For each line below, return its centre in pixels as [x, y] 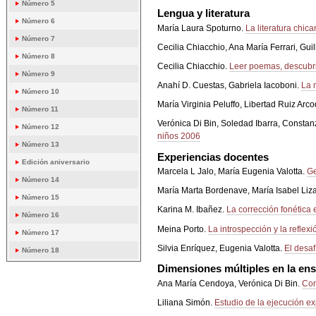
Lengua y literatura [204, 13]
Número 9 [38, 74]
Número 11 [40, 109]
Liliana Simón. [186, 302]
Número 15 [41, 197]
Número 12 [41, 127]
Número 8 [38, 56]
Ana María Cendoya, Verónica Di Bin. [230, 283]
